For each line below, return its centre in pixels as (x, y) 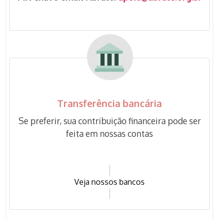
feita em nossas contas (109, 133)
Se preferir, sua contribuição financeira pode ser (109, 120)
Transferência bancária (109, 103)
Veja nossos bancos (109, 182)
